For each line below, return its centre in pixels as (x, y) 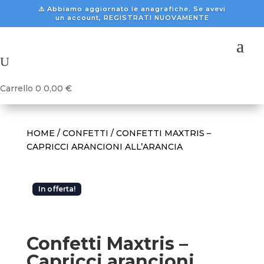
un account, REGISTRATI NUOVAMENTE (132, 18)
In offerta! (57, 189)
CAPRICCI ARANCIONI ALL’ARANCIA (104, 147)
